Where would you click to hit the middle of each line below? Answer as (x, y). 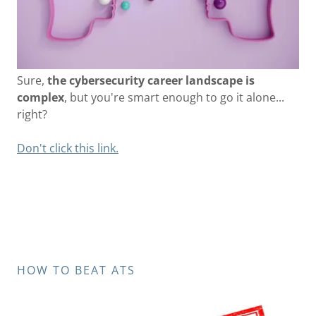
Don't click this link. (68, 148)
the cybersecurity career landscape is (151, 81)
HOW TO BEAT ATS (76, 271)
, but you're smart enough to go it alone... (174, 98)
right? (32, 115)
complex (41, 98)
